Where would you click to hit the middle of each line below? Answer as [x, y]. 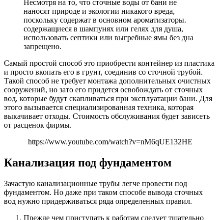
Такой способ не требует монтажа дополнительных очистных [107, 81]
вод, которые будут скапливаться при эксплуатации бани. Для [108, 98]
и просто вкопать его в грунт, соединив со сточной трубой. [103, 72]
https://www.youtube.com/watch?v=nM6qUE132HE [110, 141]
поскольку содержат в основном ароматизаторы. [105, 20]
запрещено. [42, 46]
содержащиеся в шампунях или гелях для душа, [103, 28]
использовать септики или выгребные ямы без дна [109, 37]
